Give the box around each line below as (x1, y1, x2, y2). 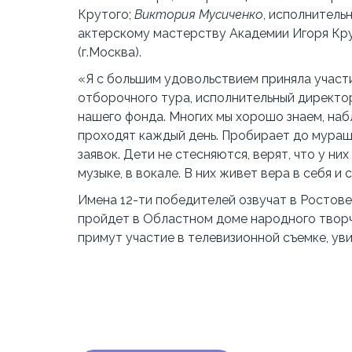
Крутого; (77, 7, 134, 23)
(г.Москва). (77, 45, 141, 60)
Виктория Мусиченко (134, 7, 263, 23)
